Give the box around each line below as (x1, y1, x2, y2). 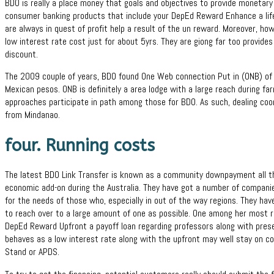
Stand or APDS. (5, 246, 59, 259)
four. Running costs (5, 135, 155, 155)
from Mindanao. (5, 109, 60, 122)
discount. (5, 48, 38, 61)
